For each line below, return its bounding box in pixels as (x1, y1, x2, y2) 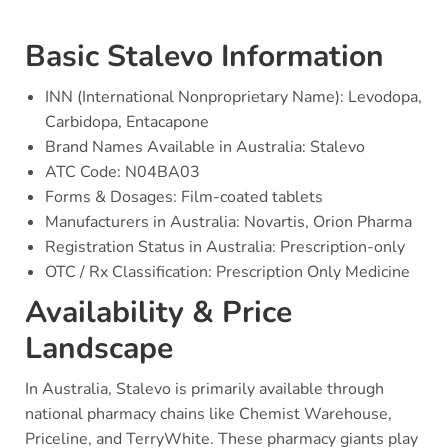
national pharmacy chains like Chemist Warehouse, (25, 403, 392, 425)
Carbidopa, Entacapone (45, 111, 209, 133)
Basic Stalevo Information (25, 36, 384, 77)
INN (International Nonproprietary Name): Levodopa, (45, 86, 422, 108)
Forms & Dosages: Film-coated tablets (45, 186, 323, 208)
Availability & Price (25, 292, 292, 333)
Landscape (25, 328, 173, 369)
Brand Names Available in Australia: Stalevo (45, 136, 365, 158)
